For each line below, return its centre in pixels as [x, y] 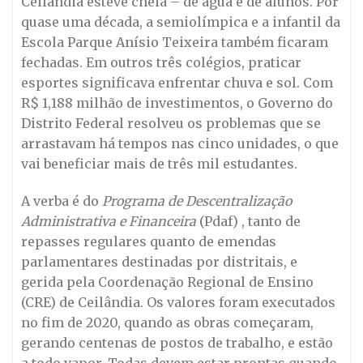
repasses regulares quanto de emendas [149, 241]
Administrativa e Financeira [109, 221]
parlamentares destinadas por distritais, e [159, 261]
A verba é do [62, 201]
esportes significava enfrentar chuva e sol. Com [177, 82]
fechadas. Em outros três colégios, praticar [161, 62]
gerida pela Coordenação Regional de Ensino [167, 282]
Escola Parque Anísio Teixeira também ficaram [175, 42]
